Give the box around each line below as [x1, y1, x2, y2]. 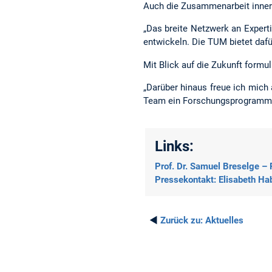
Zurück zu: [160, 214, 203, 226]
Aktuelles [203, 214, 243, 226]
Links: [155, 137, 194, 155]
